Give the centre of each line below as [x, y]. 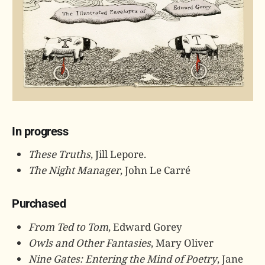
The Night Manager [74, 170]
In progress [40, 131]
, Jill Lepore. [118, 154]
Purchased [39, 204]
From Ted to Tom [68, 227]
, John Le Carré [155, 170]
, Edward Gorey [145, 227]
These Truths [59, 154]
